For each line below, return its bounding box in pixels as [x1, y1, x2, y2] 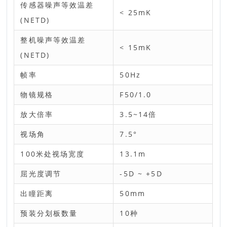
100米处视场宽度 [20, 149, 85, 159]
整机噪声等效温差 [20, 35, 86, 45]
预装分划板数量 [20, 208, 78, 218]
